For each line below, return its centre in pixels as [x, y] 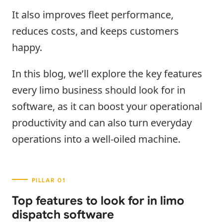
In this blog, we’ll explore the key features [107, 73]
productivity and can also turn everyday [102, 122]
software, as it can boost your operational [107, 106]
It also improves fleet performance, [93, 14]
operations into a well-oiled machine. [96, 139]
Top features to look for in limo [98, 200]
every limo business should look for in [99, 90]
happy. [27, 47]
